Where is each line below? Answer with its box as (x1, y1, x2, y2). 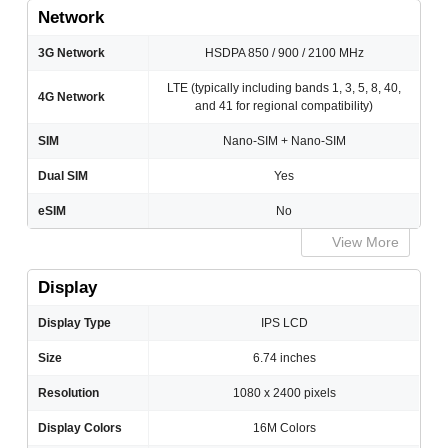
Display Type (38, 316, 112, 331)
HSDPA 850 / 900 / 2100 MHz (204, 46, 364, 61)
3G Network (38, 46, 106, 61)
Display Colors (38, 421, 123, 436)
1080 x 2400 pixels (232, 386, 336, 401)
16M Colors (252, 421, 316, 436)
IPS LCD (260, 316, 308, 331)
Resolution (38, 386, 100, 401)
